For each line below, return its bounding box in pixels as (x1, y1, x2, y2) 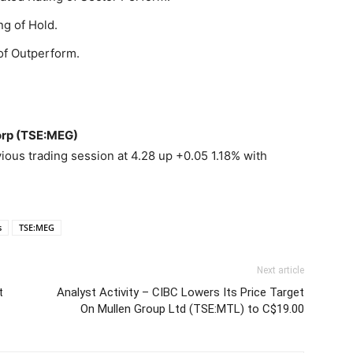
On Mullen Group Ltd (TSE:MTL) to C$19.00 (80, 302, 304, 316)
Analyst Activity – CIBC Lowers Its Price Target (57, 285, 304, 299)
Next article (257, 265, 304, 276)
